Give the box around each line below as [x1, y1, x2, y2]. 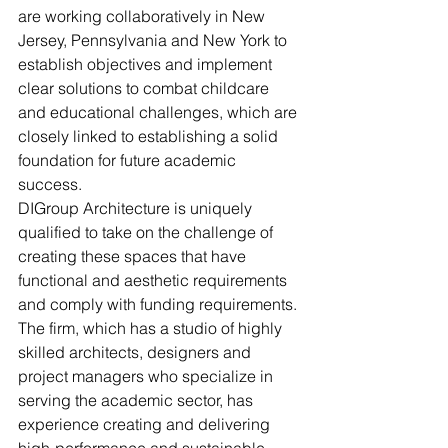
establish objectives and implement [18, 54, 276, 75]
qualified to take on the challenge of [18, 222, 277, 243]
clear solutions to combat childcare [18, 78, 273, 99]
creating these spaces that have [18, 246, 250, 267]
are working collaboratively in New [18, 6, 269, 27]
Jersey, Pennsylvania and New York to [18, 30, 291, 51]
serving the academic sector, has [18, 390, 257, 411]
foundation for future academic [18, 150, 240, 171]
